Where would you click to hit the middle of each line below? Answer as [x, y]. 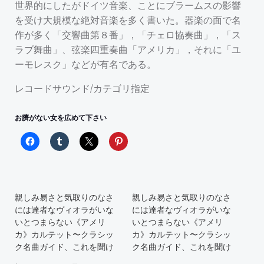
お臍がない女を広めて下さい [61, 117]
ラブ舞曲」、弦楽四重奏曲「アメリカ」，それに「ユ [128, 49]
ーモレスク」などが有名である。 [85, 64]
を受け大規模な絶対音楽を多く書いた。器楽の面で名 [128, 20]
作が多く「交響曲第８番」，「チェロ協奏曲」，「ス [128, 34]
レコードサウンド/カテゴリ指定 [82, 88]
